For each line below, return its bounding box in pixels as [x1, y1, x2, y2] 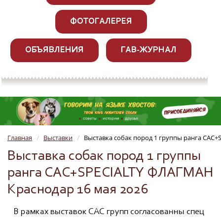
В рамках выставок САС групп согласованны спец [13, 208, 204, 217]
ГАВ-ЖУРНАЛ [121, 45, 177, 55]
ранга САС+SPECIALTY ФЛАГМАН [7, 166, 213, 181]
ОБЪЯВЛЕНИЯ [25, 45, 84, 55]
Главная [7, 133, 32, 143]
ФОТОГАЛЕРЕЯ [70, 17, 132, 26]
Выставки [43, 133, 73, 143]
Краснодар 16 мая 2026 [7, 183, 148, 197]
